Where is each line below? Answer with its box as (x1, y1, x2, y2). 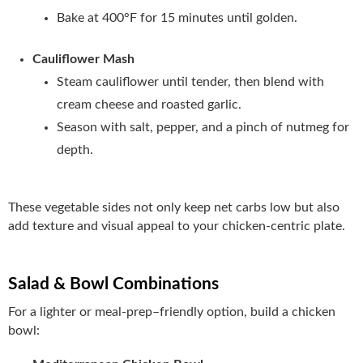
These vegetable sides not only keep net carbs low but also (8, 200, 340, 214)
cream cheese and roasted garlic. (57, 97, 241, 111)
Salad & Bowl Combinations (8, 275, 219, 293)
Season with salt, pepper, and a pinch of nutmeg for (57, 120, 349, 134)
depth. (57, 143, 93, 156)
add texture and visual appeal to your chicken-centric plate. (8, 219, 345, 233)
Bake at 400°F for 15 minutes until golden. (57, 11, 297, 24)
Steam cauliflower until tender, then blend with (57, 75, 324, 88)
